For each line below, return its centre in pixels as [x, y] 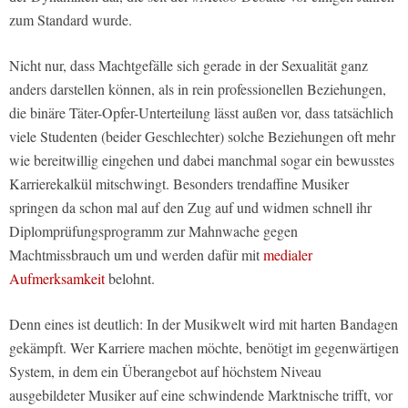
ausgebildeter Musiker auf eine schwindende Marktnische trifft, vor [201, 394]
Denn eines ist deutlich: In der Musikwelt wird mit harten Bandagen [204, 323]
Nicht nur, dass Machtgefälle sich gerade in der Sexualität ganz [189, 65]
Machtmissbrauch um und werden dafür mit [136, 254]
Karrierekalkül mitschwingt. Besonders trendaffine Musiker [179, 183]
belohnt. [130, 278]
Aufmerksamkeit [57, 278]
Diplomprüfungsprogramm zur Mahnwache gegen [153, 230]
